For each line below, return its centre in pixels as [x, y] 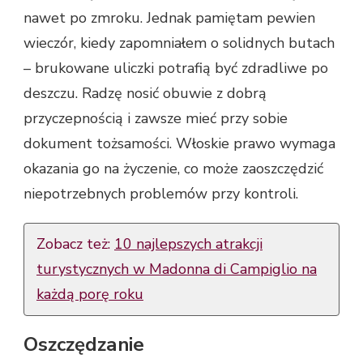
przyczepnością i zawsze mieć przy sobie [156, 118]
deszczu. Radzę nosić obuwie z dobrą [145, 93]
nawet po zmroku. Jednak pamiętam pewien [169, 17]
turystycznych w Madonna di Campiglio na [177, 269]
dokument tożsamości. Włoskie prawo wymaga [179, 143]
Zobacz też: [75, 243]
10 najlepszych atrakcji [188, 243]
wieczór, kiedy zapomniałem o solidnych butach [179, 43]
